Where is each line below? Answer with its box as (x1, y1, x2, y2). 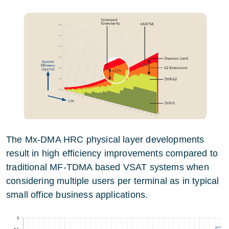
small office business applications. (6, 190, 151, 200)
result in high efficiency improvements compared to (6, 148, 218, 159)
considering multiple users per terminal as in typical (6, 176, 219, 187)
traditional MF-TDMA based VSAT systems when (6, 162, 209, 173)
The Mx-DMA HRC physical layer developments (6, 134, 204, 145)
